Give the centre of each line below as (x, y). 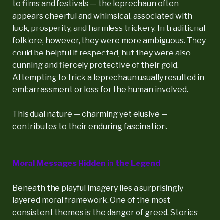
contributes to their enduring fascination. (90, 126)
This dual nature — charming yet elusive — (90, 114)
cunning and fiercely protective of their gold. (96, 65)
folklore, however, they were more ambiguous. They (109, 40)
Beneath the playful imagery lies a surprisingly (98, 188)
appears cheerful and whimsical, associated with (102, 16)
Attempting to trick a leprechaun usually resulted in (108, 77)
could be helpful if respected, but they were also (101, 53)
